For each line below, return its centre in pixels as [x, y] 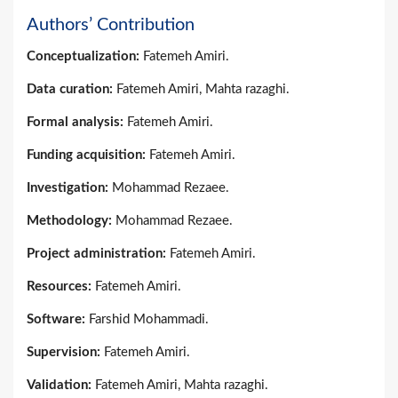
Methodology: [71, 220]
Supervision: [65, 352]
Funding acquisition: [88, 155]
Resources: [61, 286]
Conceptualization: [85, 56]
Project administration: [98, 253]
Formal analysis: [77, 122]
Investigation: [68, 187]
